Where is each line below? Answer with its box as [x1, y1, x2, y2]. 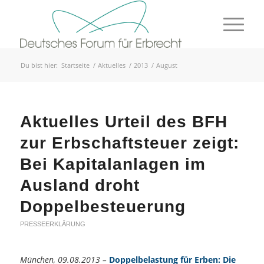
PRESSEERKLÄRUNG [19, 220, 85, 227]
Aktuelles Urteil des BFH [19, 113, 227, 131]
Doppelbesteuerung [19, 197, 186, 216]
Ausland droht [19, 176, 140, 194]
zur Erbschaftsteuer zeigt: [19, 134, 239, 152]
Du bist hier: [20, 61, 58, 70]
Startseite [61, 61, 90, 70]
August [156, 61, 177, 70]
